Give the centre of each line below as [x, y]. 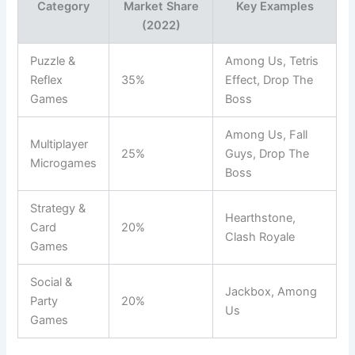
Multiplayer [59, 144]
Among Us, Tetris [272, 61]
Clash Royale [260, 237]
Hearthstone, [261, 218]
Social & [52, 282]
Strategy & [58, 208]
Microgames [64, 163]
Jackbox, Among [271, 291]
